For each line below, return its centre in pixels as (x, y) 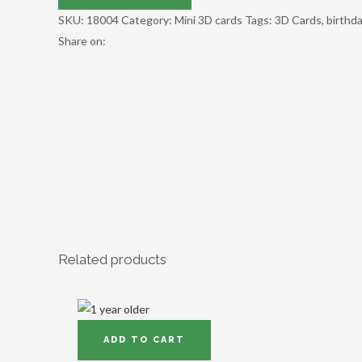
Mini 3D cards (208, 20)
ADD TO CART (144, 340)
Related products (112, 259)
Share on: (83, 41)
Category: (148, 20)
